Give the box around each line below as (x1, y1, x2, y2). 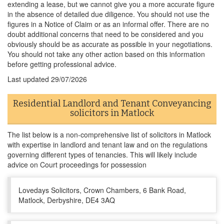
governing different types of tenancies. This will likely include (7, 149, 197, 159)
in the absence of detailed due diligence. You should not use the (7, 9, 209, 19)
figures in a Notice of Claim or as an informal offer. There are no (7, 19, 209, 29)
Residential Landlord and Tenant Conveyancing (12, 98, 211, 109)
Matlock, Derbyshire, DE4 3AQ (18, 195, 115, 205)
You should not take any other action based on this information (7, 49, 205, 59)
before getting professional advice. (7, 59, 116, 69)
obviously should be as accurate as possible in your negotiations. (7, 39, 212, 49)
